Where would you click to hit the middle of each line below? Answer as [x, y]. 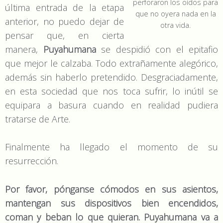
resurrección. [32, 161]
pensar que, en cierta [64, 35]
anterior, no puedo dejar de [64, 21]
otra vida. [175, 25]
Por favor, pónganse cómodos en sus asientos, [111, 189]
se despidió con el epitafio [157, 49]
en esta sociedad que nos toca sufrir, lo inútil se [111, 91]
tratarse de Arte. [38, 119]
